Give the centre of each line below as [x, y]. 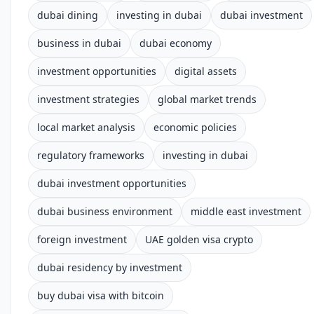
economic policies [195, 127]
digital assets [206, 71]
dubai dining [68, 15]
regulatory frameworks [91, 155]
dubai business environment [105, 211]
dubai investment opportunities [112, 183]
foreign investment [82, 239]
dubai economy [176, 43]
